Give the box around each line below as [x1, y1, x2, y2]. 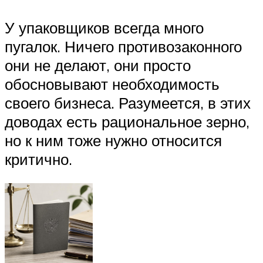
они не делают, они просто [5, 55, 191, 75]
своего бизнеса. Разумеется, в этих [5, 93, 251, 112]
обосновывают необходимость [5, 74, 220, 93]
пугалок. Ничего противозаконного [5, 36, 242, 56]
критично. [5, 149, 72, 168]
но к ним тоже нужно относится [5, 130, 222, 150]
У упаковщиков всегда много [5, 18, 204, 37]
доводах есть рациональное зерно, [5, 112, 249, 131]
